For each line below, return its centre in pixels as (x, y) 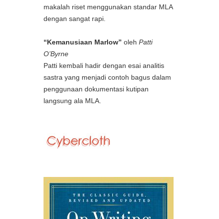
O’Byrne (56, 54)
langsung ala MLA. (72, 101)
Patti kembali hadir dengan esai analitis (104, 66)
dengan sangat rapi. (75, 19)
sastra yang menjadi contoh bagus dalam (107, 77)
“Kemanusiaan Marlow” (83, 42)
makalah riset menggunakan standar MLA (108, 7)
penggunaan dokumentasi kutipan (96, 89)
